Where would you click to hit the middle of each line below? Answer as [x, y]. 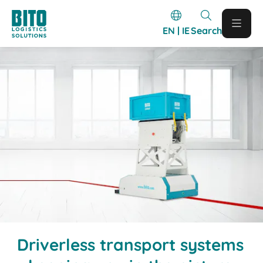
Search [206, 30]
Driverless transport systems [131, 244]
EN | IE [176, 30]
